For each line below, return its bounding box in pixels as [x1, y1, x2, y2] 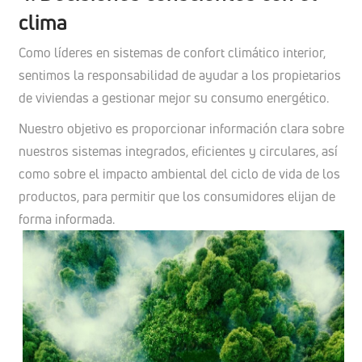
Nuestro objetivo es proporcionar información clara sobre [18, 119, 344, 137]
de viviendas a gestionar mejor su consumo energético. [18, 88, 329, 107]
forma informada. [18, 209, 115, 228]
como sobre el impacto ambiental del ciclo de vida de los [18, 164, 340, 183]
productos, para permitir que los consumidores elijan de [18, 187, 335, 205]
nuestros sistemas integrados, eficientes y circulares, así [18, 141, 338, 160]
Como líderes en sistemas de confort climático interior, [18, 43, 326, 61]
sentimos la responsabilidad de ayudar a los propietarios [18, 65, 341, 84]
